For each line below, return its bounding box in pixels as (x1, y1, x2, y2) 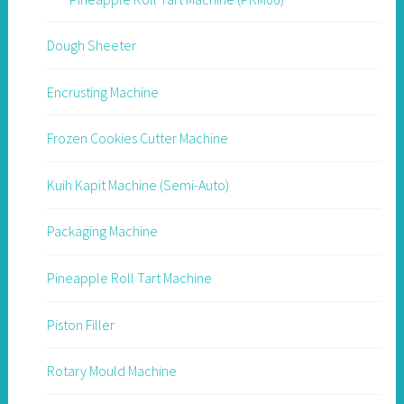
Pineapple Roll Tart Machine (46, 269, 212, 288)
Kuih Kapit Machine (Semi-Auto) (46, 175, 229, 194)
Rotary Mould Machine (46, 362, 177, 381)
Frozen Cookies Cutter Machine (46, 129, 228, 148)
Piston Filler (46, 315, 115, 334)
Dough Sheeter (46, 36, 136, 55)
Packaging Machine (46, 222, 158, 241)
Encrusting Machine (46, 82, 159, 101)
